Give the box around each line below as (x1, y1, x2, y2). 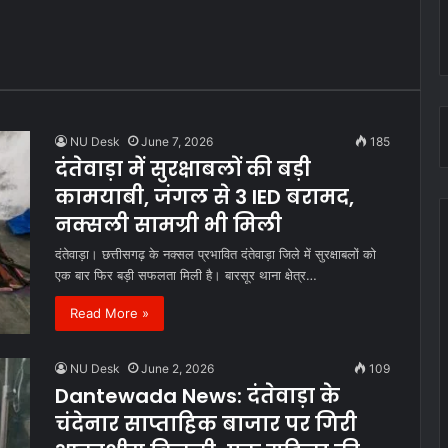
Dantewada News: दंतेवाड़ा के (55, 381, 340, 410)
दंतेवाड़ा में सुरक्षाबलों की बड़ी (55, 154, 311, 183)
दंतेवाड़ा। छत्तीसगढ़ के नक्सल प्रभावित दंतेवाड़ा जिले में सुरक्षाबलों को (55, 245, 376, 262)
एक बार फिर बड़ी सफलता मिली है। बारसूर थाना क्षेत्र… (55, 266, 317, 283)
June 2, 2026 (141, 360, 214, 376)
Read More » (70, 304, 149, 321)
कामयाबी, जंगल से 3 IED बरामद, (55, 182, 354, 211)
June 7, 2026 (141, 133, 213, 149)
